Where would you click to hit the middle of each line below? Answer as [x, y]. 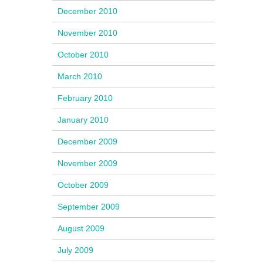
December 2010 [88, 11]
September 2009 [89, 207]
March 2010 [80, 77]
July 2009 [76, 250]
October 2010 [83, 55]
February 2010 [85, 98]
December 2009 [88, 142]
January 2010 [83, 120]
